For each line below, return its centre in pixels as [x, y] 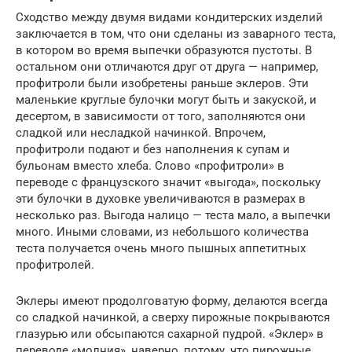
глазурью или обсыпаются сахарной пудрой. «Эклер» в [170, 334]
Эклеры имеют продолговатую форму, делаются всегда [172, 301]
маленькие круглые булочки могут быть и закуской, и [166, 99]
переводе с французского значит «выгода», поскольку [168, 182]
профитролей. [55, 264]
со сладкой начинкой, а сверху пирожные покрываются [173, 317]
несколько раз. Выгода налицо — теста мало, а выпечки [173, 215]
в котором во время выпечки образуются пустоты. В [164, 50]
